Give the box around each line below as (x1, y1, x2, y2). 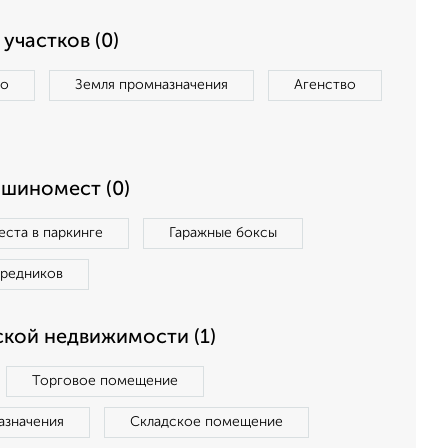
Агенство (294, 78, 356, 92)
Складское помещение (130, 415, 283, 429)
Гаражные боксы (169, 226, 277, 240)
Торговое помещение (32, 374, 178, 388)
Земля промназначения (75, 78, 228, 92)
